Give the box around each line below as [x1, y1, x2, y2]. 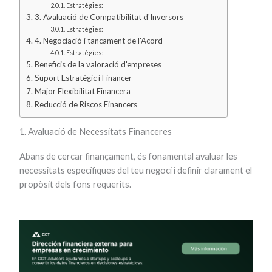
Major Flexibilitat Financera [35, 86, 131, 96]
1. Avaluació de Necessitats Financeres [19, 126, 172, 137]
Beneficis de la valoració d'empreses [35, 59, 162, 69]
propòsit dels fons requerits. [19, 179, 132, 190]
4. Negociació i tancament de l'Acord [35, 35, 163, 46]
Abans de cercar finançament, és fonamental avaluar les [19, 151, 238, 162]
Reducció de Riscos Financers [35, 99, 138, 109]
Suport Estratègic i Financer [35, 72, 132, 83]
